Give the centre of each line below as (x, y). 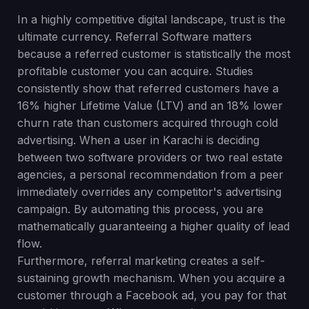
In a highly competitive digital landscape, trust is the (152, 19)
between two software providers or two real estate (150, 157)
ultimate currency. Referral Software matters (135, 37)
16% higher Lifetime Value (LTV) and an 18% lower (150, 106)
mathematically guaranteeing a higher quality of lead (154, 226)
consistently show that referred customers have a (148, 88)
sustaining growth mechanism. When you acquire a (151, 278)
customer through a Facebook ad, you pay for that (152, 295)
